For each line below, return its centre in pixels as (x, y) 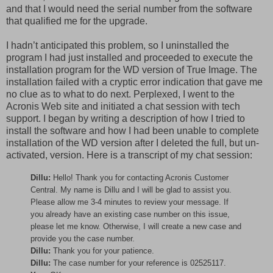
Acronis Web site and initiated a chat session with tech (123, 106)
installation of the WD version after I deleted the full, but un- (133, 143)
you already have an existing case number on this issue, (130, 214)
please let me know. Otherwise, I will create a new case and (136, 226)
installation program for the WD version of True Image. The (132, 69)
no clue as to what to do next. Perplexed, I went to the (120, 94)
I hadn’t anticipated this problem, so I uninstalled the (118, 45)
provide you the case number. (83, 238)
